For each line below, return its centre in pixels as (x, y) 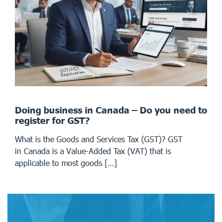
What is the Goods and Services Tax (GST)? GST (99, 139)
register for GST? (52, 120)
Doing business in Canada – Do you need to (111, 110)
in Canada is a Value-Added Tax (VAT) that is (93, 151)
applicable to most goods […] (66, 163)
